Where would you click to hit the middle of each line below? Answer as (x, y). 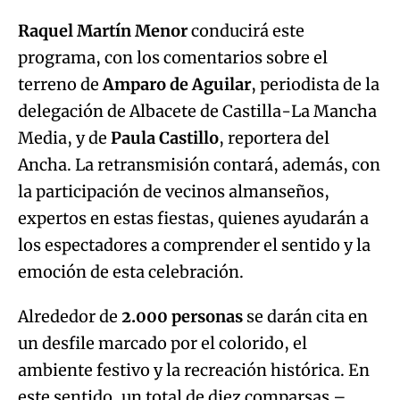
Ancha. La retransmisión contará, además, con (199, 165)
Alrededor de (70, 317)
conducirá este (246, 31)
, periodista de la (315, 85)
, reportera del (274, 138)
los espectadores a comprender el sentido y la (194, 246)
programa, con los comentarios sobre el (173, 58)
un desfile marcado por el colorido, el (162, 344)
